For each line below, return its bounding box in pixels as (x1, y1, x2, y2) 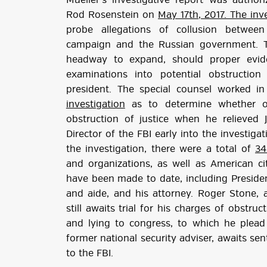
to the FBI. (66, 249, 113, 259)
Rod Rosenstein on (66, 10, 159, 20)
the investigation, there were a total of (66, 144, 255, 154)
